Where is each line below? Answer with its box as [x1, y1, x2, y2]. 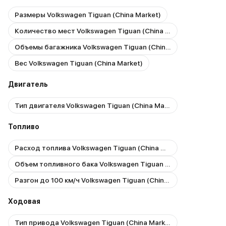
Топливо [8, 122, 39, 131]
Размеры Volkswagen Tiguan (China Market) [15, 10, 161, 19]
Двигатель [8, 80, 48, 88]
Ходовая [8, 197, 40, 205]
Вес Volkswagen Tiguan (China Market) [15, 59, 143, 67]
